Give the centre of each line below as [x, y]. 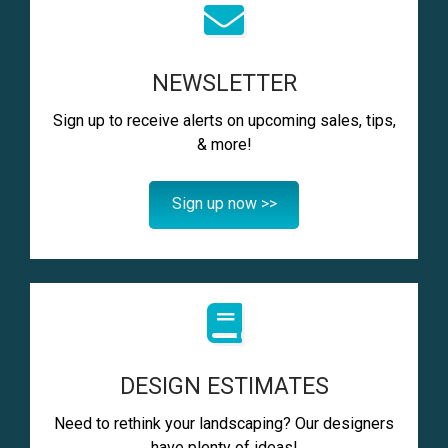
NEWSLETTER [224, 83]
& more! [224, 144]
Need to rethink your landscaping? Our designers [224, 424]
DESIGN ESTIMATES [224, 387]
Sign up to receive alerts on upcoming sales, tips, [224, 120]
